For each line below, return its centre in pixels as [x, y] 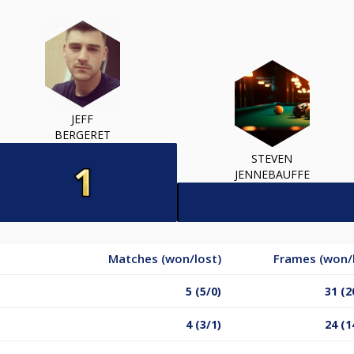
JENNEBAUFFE [272, 174]
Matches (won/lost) [165, 258]
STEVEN [272, 158]
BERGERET [82, 134]
